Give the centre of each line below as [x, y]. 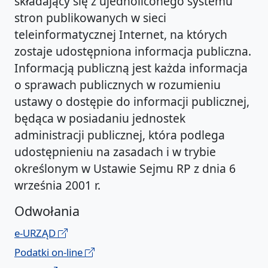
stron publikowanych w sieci [90, 18]
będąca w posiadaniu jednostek [100, 118]
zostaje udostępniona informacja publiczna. [133, 51]
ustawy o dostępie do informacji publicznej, [132, 102]
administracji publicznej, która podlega [120, 135]
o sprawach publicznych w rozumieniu [118, 85]
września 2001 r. [57, 185]
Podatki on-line [50, 252]
